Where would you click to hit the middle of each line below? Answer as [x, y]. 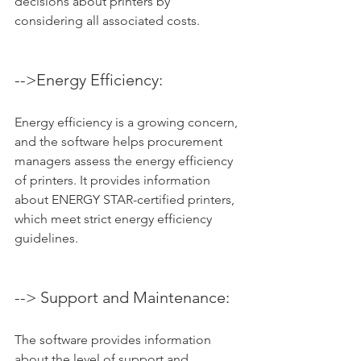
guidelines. [46, 239]
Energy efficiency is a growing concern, [128, 122]
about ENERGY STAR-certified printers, [126, 200]
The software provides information [114, 340]
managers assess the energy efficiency [125, 161]
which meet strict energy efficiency [115, 219]
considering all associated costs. [107, 21]
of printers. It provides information [114, 180]
